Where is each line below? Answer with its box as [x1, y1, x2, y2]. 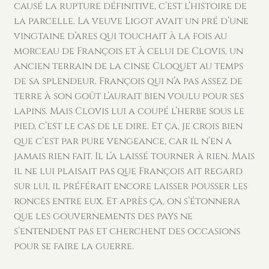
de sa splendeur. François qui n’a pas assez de [13, 74, 243, 88]
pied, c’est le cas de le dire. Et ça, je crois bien [13, 119, 243, 133]
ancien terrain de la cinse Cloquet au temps [13, 59, 243, 73]
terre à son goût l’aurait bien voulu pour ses [13, 89, 244, 103]
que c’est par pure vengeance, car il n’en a [13, 134, 232, 148]
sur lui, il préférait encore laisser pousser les [13, 180, 247, 193]
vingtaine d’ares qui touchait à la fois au [13, 29, 227, 43]
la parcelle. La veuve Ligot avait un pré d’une [13, 14, 249, 28]
